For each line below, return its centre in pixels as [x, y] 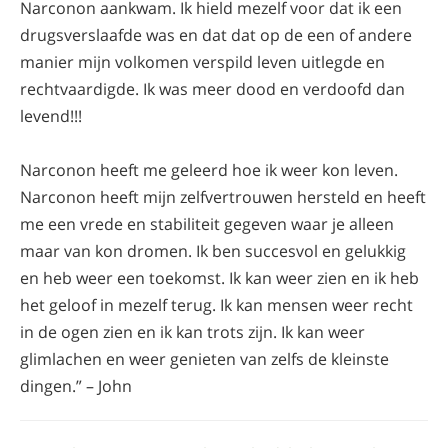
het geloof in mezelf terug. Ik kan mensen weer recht [216, 304]
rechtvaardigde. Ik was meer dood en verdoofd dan [212, 88]
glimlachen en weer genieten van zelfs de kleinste [204, 358]
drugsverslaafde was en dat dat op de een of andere [216, 34]
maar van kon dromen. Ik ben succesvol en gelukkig [213, 250]
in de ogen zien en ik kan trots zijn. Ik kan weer [192, 331]
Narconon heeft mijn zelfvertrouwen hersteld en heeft [223, 196]
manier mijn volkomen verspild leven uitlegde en [202, 61]
